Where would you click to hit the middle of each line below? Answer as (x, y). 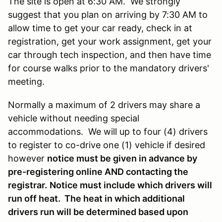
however (28, 158)
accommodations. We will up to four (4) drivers (108, 131)
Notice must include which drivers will (131, 185)
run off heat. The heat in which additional (96, 198)
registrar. (28, 185)
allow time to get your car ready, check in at (100, 28)
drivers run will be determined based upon (98, 212)
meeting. (26, 81)
